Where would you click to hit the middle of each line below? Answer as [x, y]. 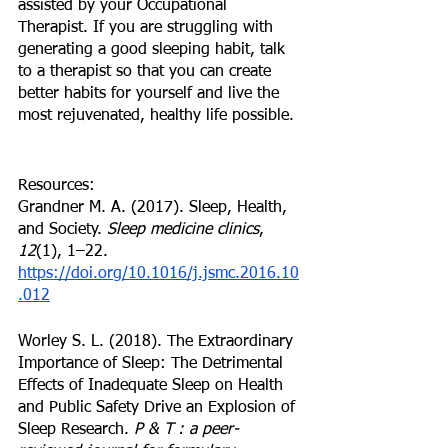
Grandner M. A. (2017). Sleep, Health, [155, 207]
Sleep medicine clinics [183, 229]
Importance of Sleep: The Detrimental [153, 363]
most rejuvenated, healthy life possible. [158, 115]
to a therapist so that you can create [147, 71]
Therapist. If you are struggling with [148, 27]
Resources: [56, 185]
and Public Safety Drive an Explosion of [159, 407]
